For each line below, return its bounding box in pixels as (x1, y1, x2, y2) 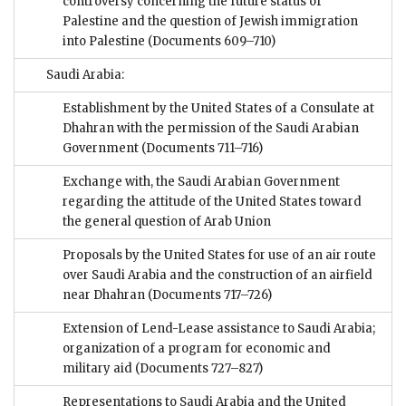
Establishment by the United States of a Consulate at (63, 101, 374, 117)
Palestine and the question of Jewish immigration (63, 14, 358, 30)
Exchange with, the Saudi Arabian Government (63, 174, 340, 190)
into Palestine (63, 34, 148, 50)
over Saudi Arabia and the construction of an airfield (63, 267, 372, 284)
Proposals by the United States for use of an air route (63, 247, 376, 264)
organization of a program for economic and (63, 341, 331, 357)
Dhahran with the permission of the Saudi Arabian (63, 121, 359, 137)
